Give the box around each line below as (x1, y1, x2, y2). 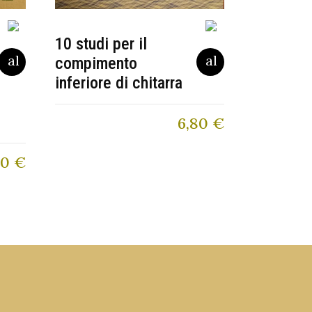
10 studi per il (55, 34, 148, 54)
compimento (55, 54, 138, 74)
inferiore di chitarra (55, 73, 183, 93)
